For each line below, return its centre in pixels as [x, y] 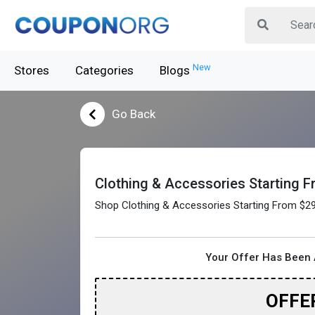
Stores [32, 70]
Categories [104, 70]
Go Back [134, 114]
